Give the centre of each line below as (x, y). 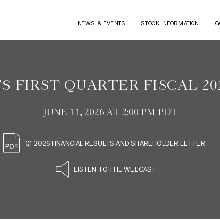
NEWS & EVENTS (101, 23)
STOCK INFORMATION (170, 23)
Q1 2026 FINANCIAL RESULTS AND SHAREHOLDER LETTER (115, 144)
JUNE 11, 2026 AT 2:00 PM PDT (110, 113)
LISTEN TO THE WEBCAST (115, 170)
